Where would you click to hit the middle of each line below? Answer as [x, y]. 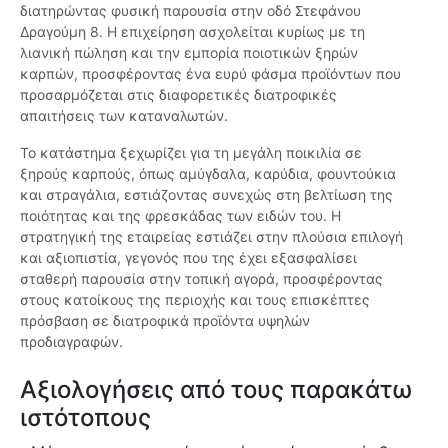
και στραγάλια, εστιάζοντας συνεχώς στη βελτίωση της [206, 195]
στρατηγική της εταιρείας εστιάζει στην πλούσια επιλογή [211, 237]
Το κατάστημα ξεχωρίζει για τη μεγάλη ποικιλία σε [191, 153]
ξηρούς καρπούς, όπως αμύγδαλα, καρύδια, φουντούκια [208, 174]
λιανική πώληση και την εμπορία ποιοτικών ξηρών [189, 53]
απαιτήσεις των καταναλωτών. [124, 116]
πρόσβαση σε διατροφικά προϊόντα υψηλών [165, 321]
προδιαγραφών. [71, 342]
